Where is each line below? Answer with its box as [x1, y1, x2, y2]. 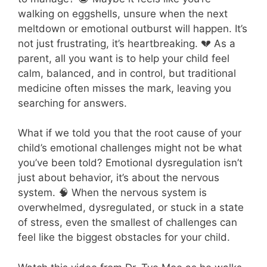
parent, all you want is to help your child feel [18, 52, 229, 64]
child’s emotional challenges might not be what [18, 142, 242, 154]
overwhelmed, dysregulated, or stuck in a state [18, 201, 244, 214]
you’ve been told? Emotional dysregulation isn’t [18, 157, 243, 169]
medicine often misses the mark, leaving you [18, 82, 231, 94]
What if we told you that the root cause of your [18, 127, 241, 139]
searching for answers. [18, 97, 127, 109]
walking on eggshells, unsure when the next [18, 7, 228, 20]
